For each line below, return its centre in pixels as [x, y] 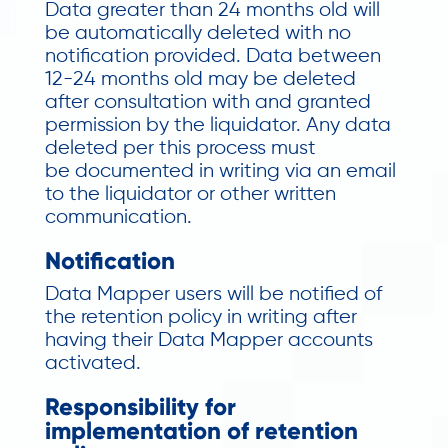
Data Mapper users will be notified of [213, 294]
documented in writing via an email [235, 171]
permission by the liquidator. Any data [217, 125]
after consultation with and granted [207, 102]
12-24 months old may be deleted [200, 79]
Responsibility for [140, 406]
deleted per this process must [180, 148]
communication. [118, 217]
